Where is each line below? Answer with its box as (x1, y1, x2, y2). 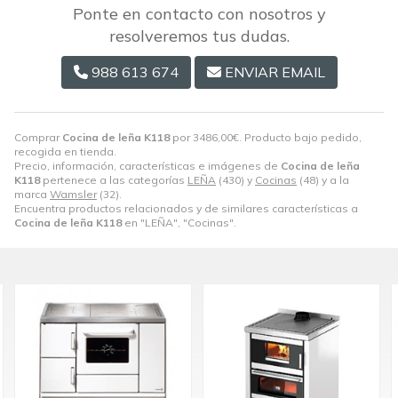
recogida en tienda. (14, 144, 116, 158)
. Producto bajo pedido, (239, 130, 362, 144)
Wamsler (50, 187, 97, 201)
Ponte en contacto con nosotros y (72, 3, 326, 24)
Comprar (14, 130, 62, 144)
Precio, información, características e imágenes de (14, 158, 281, 172)
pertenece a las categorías (40, 172, 187, 187)
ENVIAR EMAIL (224, 62, 325, 81)
